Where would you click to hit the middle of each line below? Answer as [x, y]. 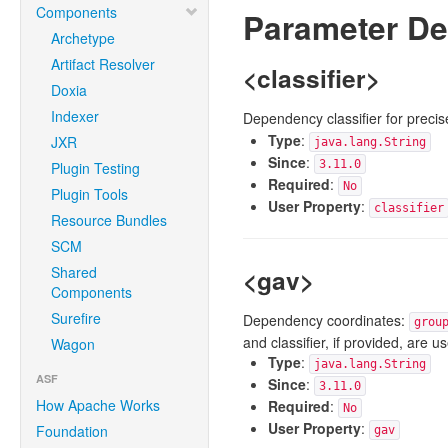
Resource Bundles [109, 220]
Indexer [75, 116]
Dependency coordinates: [325, 320]
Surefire [76, 318]
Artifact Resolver [103, 64]
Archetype [83, 38]
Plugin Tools [89, 194]
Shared [74, 272]
